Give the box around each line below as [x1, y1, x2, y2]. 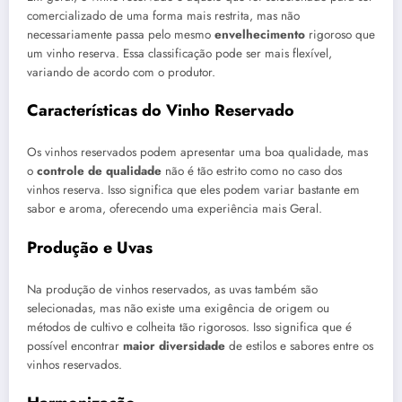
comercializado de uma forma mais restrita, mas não [27, 6, 300, 24]
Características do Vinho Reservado [27, 98, 294, 122]
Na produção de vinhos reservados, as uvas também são [27, 281, 318, 299]
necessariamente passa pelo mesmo [27, 25, 214, 43]
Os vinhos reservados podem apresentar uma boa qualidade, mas [27, 144, 368, 162]
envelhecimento [214, 25, 305, 43]
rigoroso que [305, 25, 375, 43]
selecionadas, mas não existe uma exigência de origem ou [27, 300, 329, 318]
